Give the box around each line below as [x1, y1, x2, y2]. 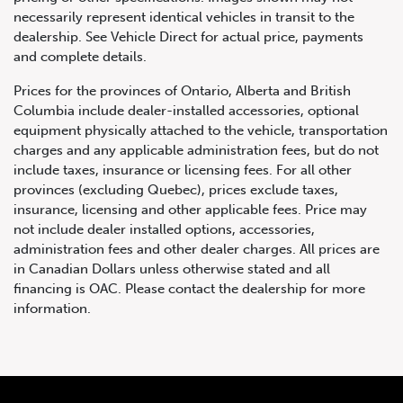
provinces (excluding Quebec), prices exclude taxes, [13, 182, 338, 199]
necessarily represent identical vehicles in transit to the [13, 9, 354, 26]
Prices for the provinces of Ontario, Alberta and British [13, 83, 351, 100]
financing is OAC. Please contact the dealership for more [13, 281, 365, 298]
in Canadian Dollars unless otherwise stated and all [13, 261, 330, 278]
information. [13, 300, 91, 318]
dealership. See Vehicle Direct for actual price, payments [13, 29, 363, 46]
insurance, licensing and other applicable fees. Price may [13, 201, 367, 219]
